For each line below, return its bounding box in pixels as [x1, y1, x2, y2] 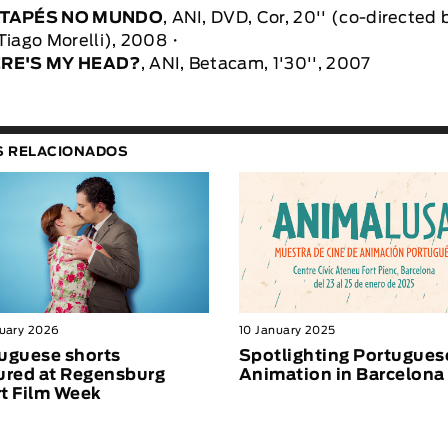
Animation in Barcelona [238, 366, 445, 383]
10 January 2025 [238, 324, 336, 336]
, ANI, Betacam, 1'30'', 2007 [140, 56, 371, 73]
